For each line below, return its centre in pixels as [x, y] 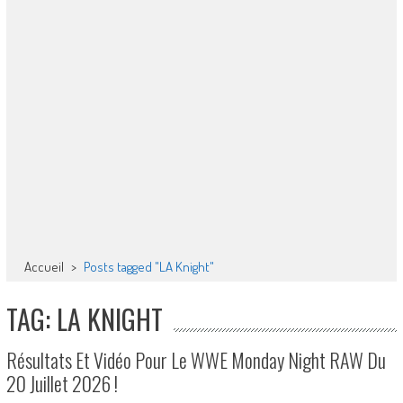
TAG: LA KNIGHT [84, 319]
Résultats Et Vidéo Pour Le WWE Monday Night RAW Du [196, 360]
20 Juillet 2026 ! [62, 383]
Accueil [45, 267]
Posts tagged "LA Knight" [148, 267]
